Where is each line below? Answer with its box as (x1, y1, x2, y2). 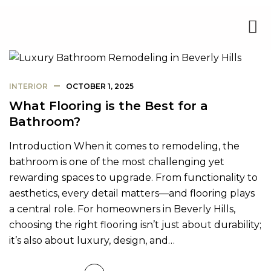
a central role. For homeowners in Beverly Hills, (9, 203, 235, 215)
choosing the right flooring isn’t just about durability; (9, 218, 261, 230)
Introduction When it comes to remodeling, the (9, 140, 240, 152)
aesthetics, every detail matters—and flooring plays (9, 187, 255, 199)
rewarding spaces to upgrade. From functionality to (9, 171, 258, 183)
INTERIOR (9, 81, 48, 91)
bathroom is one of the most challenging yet (9, 155, 224, 168)
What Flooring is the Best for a (9, 98, 208, 113)
